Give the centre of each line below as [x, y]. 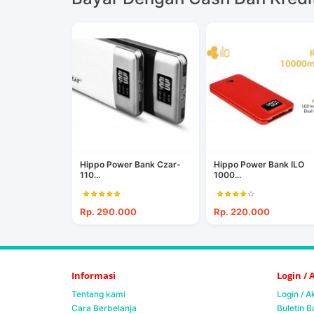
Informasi [94, 276]
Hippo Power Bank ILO [259, 165]
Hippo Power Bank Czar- [130, 165]
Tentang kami [98, 294]
